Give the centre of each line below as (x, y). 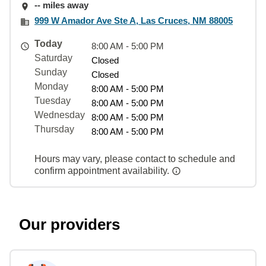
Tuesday (53, 100)
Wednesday (60, 115)
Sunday (51, 72)
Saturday (53, 58)
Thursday (54, 129)
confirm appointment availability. (103, 170)
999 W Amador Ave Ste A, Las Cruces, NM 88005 (134, 20)
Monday (51, 86)
